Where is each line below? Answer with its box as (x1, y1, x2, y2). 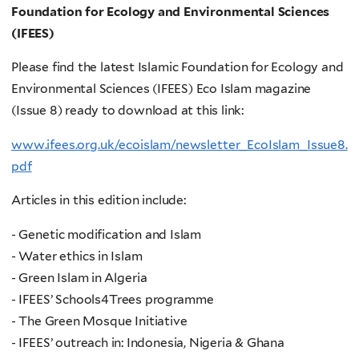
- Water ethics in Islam (11, 248, 143, 264)
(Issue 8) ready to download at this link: (11, 103, 244, 119)
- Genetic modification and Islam (11, 226, 202, 242)
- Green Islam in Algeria (11, 269, 147, 285)
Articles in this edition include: (11, 192, 186, 208)
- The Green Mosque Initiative (11, 313, 188, 329)
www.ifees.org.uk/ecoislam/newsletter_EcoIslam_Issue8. (11, 136, 348, 152)
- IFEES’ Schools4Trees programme (11, 291, 214, 307)
